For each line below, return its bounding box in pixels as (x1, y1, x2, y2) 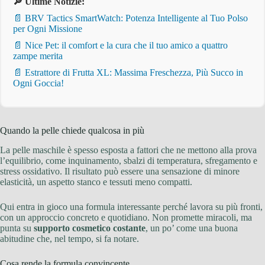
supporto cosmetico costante (34, 222, 146, 233)
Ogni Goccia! (13, 78, 64, 89)
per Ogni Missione (13, 24, 82, 34)
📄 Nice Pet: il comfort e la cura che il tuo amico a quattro (13, 40, 228, 51)
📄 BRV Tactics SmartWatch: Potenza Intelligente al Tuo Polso (13, 13, 248, 24)
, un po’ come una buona (146, 222, 238, 233)
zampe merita (13, 51, 63, 62)
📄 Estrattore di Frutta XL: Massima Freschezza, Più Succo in (13, 67, 243, 78)
